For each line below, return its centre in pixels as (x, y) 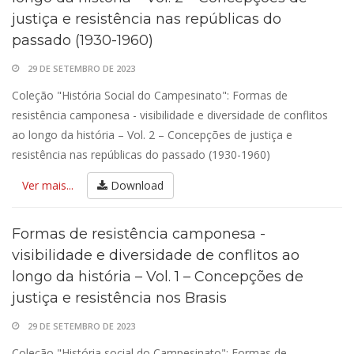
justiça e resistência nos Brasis (119, 298)
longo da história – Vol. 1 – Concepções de (158, 277)
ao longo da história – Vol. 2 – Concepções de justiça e (152, 135)
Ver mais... (48, 185)
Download (136, 185)
